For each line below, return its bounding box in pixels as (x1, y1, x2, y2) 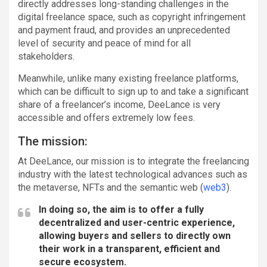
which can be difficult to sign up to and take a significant (18, 85, 249, 97)
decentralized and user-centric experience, (39, 216, 235, 228)
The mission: (18, 133, 88, 148)
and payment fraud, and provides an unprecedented (18, 24, 230, 36)
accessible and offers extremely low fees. (18, 111, 195, 123)
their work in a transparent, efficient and (39, 243, 220, 254)
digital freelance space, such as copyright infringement (18, 11, 246, 23)
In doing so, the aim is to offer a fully (39, 203, 204, 215)
